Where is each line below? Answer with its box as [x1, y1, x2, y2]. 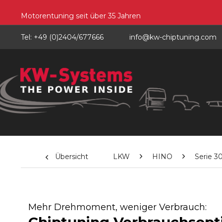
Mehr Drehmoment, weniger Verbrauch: [28, 202, 207, 213]
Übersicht [55, 152, 88, 161]
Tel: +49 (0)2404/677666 [21, 33, 104, 42]
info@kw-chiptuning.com [129, 33, 217, 42]
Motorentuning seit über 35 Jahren [21, 11, 141, 20]
